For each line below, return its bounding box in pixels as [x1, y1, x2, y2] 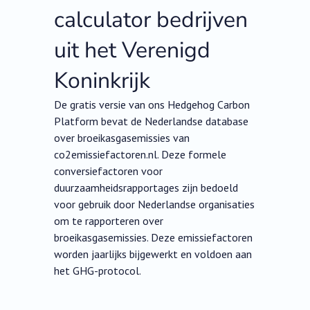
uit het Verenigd [54, 35, 211, 66]
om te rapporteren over [54, 214, 164, 228]
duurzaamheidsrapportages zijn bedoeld [54, 181, 239, 195]
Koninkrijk [54, 66, 151, 96]
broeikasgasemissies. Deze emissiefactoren [54, 230, 253, 245]
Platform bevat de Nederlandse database [54, 114, 249, 129]
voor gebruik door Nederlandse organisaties [54, 197, 255, 212]
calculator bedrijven [54, 5, 248, 35]
